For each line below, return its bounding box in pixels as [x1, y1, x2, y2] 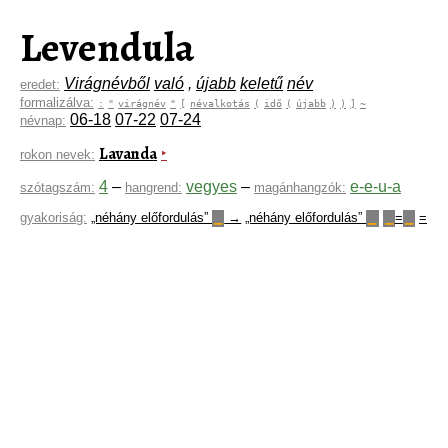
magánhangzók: [254, 179, 346, 195]
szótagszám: [20, 179, 95, 195]
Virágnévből [64, 75, 150, 92]
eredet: [20, 77, 60, 92]
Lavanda [99, 142, 157, 165]
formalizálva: [20, 95, 94, 110]
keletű [240, 75, 283, 92]
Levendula [20, 20, 195, 75]
